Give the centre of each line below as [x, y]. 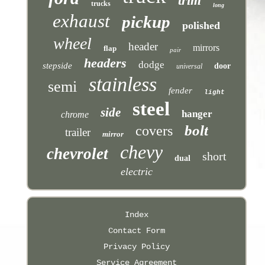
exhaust [82, 21]
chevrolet [77, 153]
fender [181, 90]
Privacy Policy [136, 246]
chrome [75, 114]
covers [154, 130]
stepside [57, 65]
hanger [197, 114]
